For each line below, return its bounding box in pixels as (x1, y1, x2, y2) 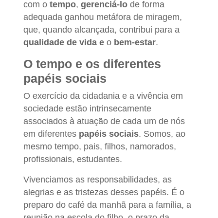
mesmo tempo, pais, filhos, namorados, (23, 141, 176, 151)
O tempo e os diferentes (23, 56, 161, 71)
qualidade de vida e (23, 37, 107, 47)
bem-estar (111, 37, 156, 47)
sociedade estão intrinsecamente (23, 103, 151, 113)
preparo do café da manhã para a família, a (23, 200, 191, 210)
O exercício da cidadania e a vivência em (23, 91, 183, 101)
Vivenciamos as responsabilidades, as (23, 174, 172, 184)
